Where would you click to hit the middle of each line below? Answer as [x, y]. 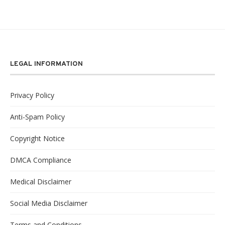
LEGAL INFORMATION [46, 64]
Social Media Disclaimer [49, 203]
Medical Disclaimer [41, 181]
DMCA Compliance [41, 160]
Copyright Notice [37, 138]
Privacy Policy [32, 95]
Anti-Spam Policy [37, 117]
